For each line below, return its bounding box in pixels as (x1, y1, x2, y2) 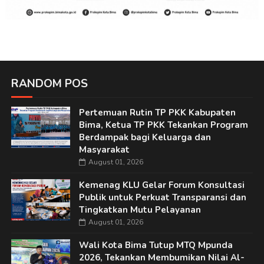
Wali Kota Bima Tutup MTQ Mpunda (78, 239, 233, 252)
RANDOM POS (11, 76, 88, 92)
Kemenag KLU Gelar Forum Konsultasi (78, 179, 245, 192)
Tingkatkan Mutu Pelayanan (78, 204, 201, 216)
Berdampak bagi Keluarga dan (78, 131, 211, 144)
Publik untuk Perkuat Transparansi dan (78, 192, 246, 204)
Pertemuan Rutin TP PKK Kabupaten (78, 107, 236, 119)
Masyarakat (78, 144, 130, 156)
